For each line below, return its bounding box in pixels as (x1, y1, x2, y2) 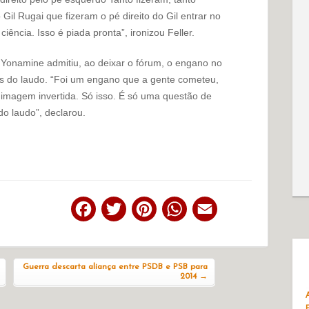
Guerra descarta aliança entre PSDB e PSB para (22, 262, 208, 271)
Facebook (98, 204, 148, 217)
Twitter (128, 204, 161, 217)
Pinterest (159, 204, 203, 217)
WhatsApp (189, 204, 241, 217)
